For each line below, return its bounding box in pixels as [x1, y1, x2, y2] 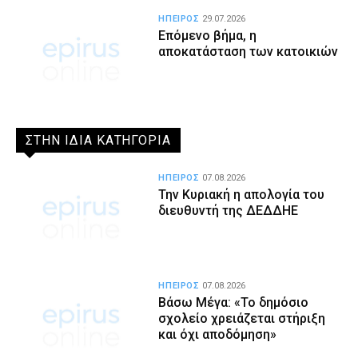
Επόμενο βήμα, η [158, 28, 257, 44]
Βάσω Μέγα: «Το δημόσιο [158, 294, 309, 310]
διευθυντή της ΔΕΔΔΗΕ [158, 202, 299, 218]
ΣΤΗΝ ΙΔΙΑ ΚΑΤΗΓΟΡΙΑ [26, 132, 172, 148]
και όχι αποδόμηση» [158, 326, 277, 342]
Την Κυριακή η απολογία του [158, 186, 325, 202]
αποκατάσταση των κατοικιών [158, 44, 339, 60]
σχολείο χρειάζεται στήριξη [158, 310, 326, 326]
